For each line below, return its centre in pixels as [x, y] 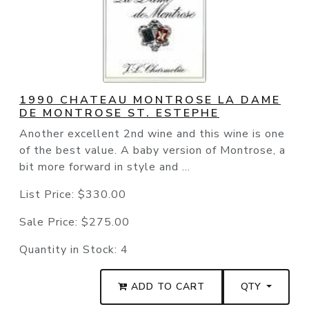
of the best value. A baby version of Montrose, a [152, 151]
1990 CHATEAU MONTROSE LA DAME [150, 100]
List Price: [49, 195]
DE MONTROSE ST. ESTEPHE [119, 113]
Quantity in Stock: [70, 250]
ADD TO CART [167, 287]
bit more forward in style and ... [105, 167]
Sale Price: [50, 222]
